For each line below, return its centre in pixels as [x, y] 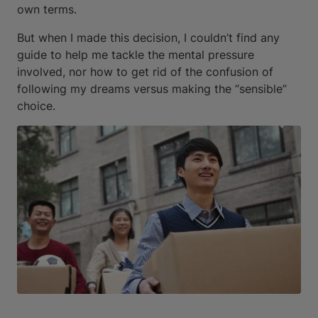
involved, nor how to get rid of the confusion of [145, 72]
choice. [36, 106]
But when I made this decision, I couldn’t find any [148, 38]
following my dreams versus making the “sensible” [152, 89]
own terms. [47, 9]
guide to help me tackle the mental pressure [136, 55]
